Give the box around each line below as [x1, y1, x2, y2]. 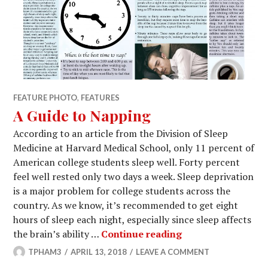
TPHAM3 [28, 247, 62, 257]
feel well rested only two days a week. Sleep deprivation [13, 170, 254, 183]
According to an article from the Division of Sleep [13, 127, 229, 140]
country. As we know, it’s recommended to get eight [13, 199, 239, 212]
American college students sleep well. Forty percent [13, 156, 240, 169]
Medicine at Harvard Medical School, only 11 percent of [13, 141, 255, 154]
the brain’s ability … [13, 227, 102, 240]
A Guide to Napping [13, 105, 151, 125]
